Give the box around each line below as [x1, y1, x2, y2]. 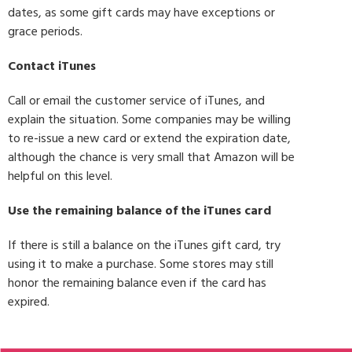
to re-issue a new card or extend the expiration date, [8, 128, 291, 149]
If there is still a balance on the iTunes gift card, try [8, 235, 280, 256]
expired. [8, 291, 49, 313]
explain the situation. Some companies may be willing [8, 109, 291, 130]
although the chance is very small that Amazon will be [8, 147, 295, 168]
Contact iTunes [8, 56, 96, 77]
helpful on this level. [8, 166, 112, 187]
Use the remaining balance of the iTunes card [8, 200, 271, 222]
